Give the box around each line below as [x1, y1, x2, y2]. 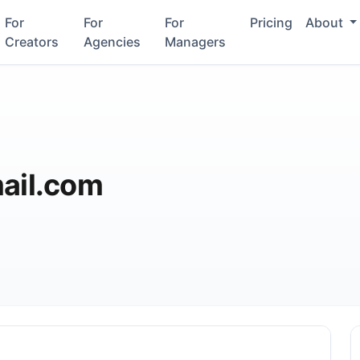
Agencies [83, 34, 141, 50]
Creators [5, 34, 59, 50]
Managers [165, 34, 227, 50]
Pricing [249, 14, 292, 31]
